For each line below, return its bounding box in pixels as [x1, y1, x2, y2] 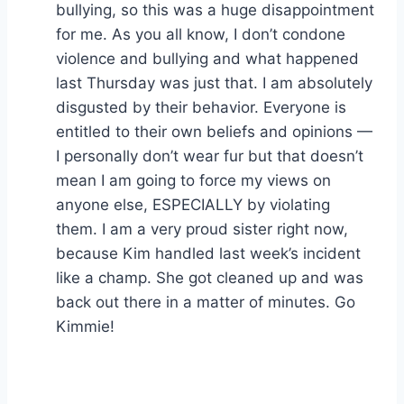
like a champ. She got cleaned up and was [56, 268, 363, 287]
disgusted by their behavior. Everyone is [56, 97, 346, 116]
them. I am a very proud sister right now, [56, 219, 348, 238]
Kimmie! [56, 317, 115, 335]
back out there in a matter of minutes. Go [56, 292, 355, 311]
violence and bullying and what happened [56, 49, 359, 68]
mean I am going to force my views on [56, 170, 331, 189]
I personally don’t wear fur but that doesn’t [56, 146, 363, 165]
